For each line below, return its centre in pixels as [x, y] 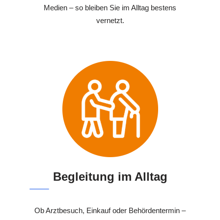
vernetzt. [110, 21]
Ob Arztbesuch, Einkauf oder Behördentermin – [110, 211]
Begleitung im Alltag [110, 177]
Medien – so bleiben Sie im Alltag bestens [110, 8]
